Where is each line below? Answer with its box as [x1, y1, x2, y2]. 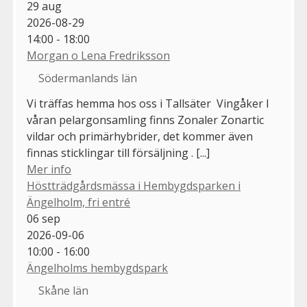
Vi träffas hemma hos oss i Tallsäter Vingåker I [27, 96, 270, 112]
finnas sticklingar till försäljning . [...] [27, 145, 210, 161]
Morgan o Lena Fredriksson [27, 48, 171, 64]
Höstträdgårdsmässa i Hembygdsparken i [27, 178, 241, 194]
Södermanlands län [38, 71, 138, 86]
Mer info [27, 162, 72, 177]
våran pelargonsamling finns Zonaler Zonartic [27, 112, 265, 128]
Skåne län [38, 283, 89, 299]
